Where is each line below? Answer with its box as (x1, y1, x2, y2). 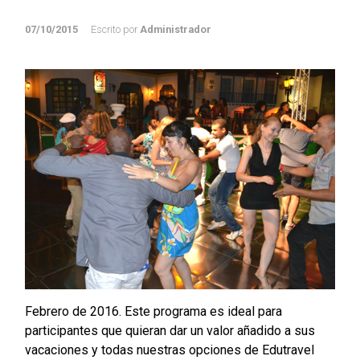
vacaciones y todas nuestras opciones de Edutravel (25, 342, 314, 358)
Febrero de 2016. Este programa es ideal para (25, 304, 282, 320)
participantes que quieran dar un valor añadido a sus (25, 323, 315, 339)
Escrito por (91, 22, 140, 35)
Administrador (140, 22, 211, 35)
